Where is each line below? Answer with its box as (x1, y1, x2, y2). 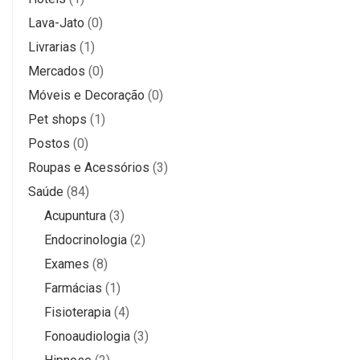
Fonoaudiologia (44, 328, 130, 344)
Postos (28, 135, 70, 151)
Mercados (28, 63, 85, 79)
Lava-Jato (28, 14, 84, 31)
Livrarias (28, 39, 76, 55)
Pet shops (28, 111, 87, 127)
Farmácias (44, 280, 102, 296)
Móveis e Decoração (28, 87, 145, 103)
